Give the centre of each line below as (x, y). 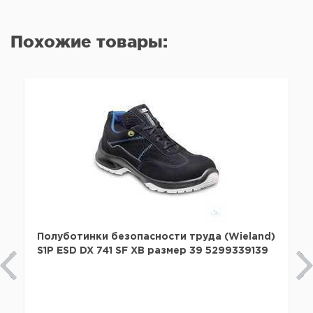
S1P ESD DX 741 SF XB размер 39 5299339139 (153, 251)
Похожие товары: (89, 42)
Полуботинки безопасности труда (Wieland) (156, 237)
